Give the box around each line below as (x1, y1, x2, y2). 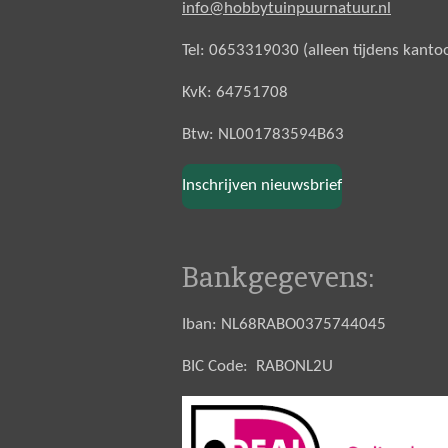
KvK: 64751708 (182, 84, 288, 101)
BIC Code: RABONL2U (182, 357, 333, 375)
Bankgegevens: (182, 258, 374, 295)
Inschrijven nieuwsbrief (182, 177, 342, 195)
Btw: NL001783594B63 (182, 126, 344, 143)
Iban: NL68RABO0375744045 (182, 315, 386, 333)
